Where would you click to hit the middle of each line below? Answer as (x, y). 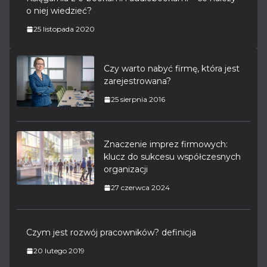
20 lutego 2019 (59, 250)
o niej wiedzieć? (59, 10)
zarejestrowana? (137, 81)
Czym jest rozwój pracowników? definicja (111, 232)
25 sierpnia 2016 (138, 99)
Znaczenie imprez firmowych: (166, 144)
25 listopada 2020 (64, 29)
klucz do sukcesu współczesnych (172, 156)
